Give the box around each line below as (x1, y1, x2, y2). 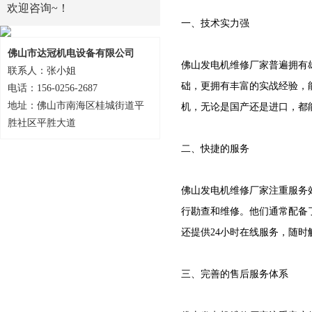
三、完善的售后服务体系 (181, 269, 288, 279)
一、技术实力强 (181, 18, 249, 29)
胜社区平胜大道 (8, 118, 76, 128)
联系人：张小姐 (8, 65, 76, 76)
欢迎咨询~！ (7, 2, 69, 14)
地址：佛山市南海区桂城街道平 (8, 100, 144, 111)
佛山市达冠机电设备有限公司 (8, 48, 134, 58)
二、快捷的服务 (181, 143, 249, 154)
